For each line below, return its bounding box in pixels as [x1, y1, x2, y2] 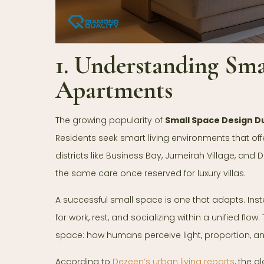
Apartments [55, 74, 173, 105]
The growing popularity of [55, 114, 165, 126]
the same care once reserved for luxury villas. [55, 167, 246, 179]
